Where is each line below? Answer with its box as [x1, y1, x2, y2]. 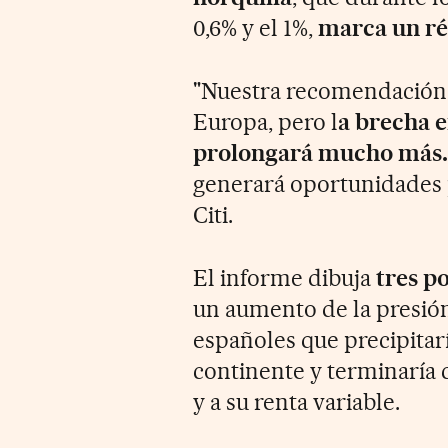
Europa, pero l [193, 107, 339, 136]
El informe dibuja [193, 263, 376, 292]
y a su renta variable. [193, 387, 400, 416]
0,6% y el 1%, [193, 13, 319, 42]
